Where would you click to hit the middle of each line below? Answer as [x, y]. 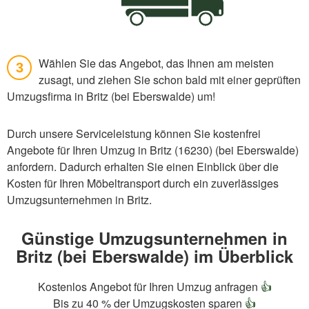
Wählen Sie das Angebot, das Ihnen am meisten [156, 63]
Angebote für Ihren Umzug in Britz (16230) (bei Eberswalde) [153, 150]
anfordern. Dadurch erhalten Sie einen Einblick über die [143, 167]
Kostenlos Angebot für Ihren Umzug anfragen [149, 287]
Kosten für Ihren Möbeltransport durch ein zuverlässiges [143, 183]
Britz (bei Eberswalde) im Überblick [154, 256]
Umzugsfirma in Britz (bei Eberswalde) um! [111, 97]
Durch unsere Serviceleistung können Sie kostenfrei [134, 134]
